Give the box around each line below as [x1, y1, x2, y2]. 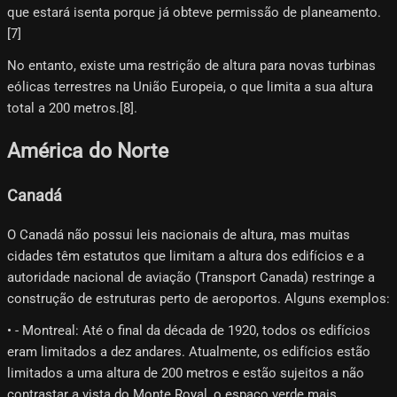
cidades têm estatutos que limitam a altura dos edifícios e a [7, 247, 364, 264]
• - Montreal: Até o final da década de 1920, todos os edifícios [7, 322, 370, 339]
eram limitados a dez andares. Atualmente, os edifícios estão [7, 343, 370, 360]
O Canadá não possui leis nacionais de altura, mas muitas [7, 226, 350, 243]
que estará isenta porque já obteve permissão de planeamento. [7, 4, 381, 20]
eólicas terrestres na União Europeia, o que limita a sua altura [7, 78, 373, 95]
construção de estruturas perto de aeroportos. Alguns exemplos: [7, 290, 390, 307]
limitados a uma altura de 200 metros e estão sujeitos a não [7, 364, 364, 381]
